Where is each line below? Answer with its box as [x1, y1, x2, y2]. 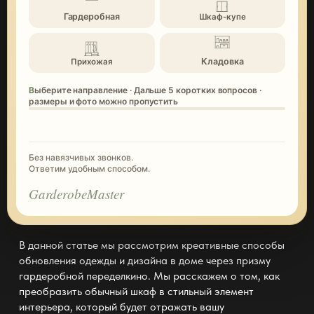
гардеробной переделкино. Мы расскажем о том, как [18, 269, 280, 283]
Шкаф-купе [198, 11, 246, 22]
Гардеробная [63, 11, 120, 22]
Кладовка [201, 56, 244, 67]
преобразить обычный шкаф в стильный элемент [18, 285, 254, 299]
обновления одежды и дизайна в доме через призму [18, 254, 271, 268]
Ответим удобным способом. [29, 163, 150, 175]
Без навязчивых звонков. [29, 152, 133, 163]
